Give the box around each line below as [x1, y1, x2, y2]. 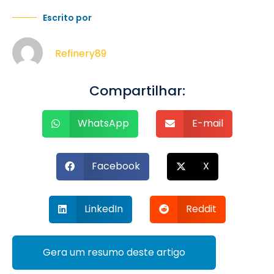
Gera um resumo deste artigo [43, 245, 185, 259]
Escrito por [43, 11, 92, 24]
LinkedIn [84, 202, 123, 217]
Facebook [92, 159, 140, 174]
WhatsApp [78, 116, 129, 131]
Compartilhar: [89, 81, 185, 100]
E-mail [191, 116, 223, 131]
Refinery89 [55, 46, 106, 61]
